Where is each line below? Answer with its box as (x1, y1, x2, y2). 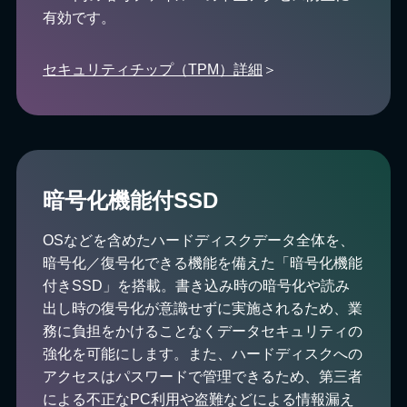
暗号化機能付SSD (43, 187, 219, 213)
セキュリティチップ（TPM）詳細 (43, 62, 263, 77)
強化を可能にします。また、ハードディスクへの (43, 345, 363, 362)
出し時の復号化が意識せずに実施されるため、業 (43, 300, 363, 316)
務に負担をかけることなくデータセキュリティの (43, 323, 363, 339)
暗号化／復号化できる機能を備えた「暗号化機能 (43, 254, 363, 271)
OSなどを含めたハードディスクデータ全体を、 (43, 232, 355, 248)
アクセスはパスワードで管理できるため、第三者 (43, 368, 363, 384)
